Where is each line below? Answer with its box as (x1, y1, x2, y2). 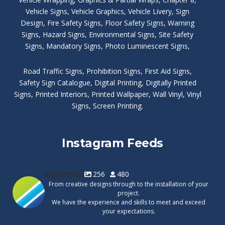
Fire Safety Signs (47, 18, 101, 28)
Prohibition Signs (86, 66, 141, 76)
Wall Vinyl (152, 89, 183, 99)
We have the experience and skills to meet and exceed (52, 198, 205, 207)
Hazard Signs (43, 30, 85, 40)
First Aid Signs (145, 66, 190, 76)
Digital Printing (94, 78, 142, 88)
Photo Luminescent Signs (105, 41, 188, 51)
